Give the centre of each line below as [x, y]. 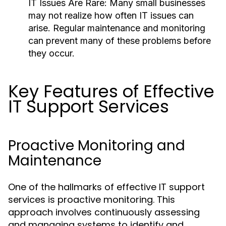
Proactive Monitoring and [97, 146]
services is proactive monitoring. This [92, 200]
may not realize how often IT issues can [111, 15]
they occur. [51, 53]
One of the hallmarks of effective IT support [106, 187]
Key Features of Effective [111, 91]
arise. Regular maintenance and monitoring [117, 28]
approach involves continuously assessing [104, 212]
